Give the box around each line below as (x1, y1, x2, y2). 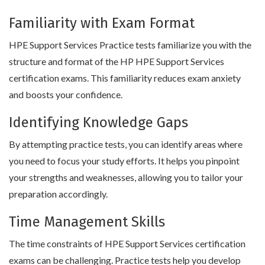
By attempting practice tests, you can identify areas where (9, 138, 243, 150)
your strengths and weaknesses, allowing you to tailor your (9, 171, 243, 183)
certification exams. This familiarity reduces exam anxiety (9, 72, 241, 83)
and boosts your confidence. (9, 88, 122, 100)
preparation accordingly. (9, 188, 108, 199)
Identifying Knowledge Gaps (9, 114, 188, 131)
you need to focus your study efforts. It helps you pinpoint (9, 154, 240, 166)
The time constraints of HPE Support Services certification (9, 237, 245, 249)
